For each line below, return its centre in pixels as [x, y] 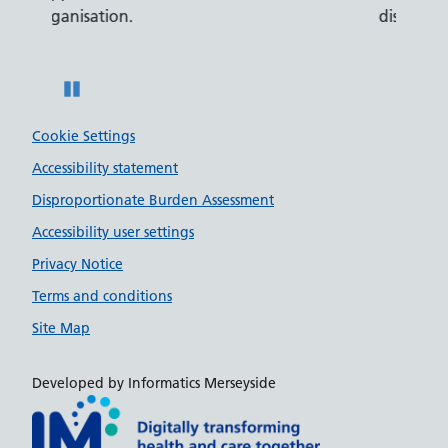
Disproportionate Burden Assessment [153, 199]
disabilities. [131, 15]
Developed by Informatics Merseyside [154, 382]
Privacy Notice [77, 263]
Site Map [61, 327]
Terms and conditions [102, 295]
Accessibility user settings [113, 231]
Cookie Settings [83, 135]
